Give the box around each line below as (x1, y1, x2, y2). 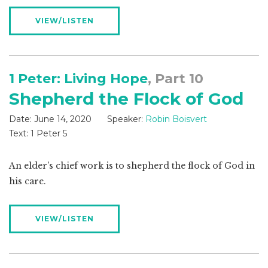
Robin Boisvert (145, 114, 207, 125)
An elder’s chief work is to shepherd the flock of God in (9, 160, 255, 172)
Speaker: (107, 114, 143, 125)
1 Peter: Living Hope (9, 71, 148, 87)
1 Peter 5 (28, 128, 67, 139)
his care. (9, 176, 46, 187)
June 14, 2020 (34, 114, 92, 125)
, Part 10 (148, 71, 203, 87)
